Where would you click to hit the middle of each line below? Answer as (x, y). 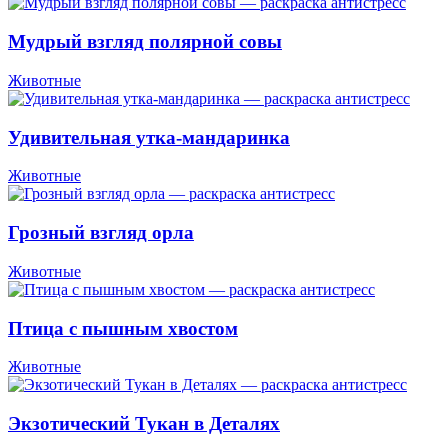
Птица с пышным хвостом (123, 328)
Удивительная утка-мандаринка (149, 137)
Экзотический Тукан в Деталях (144, 423)
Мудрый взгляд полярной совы (145, 42)
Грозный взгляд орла (101, 233)
